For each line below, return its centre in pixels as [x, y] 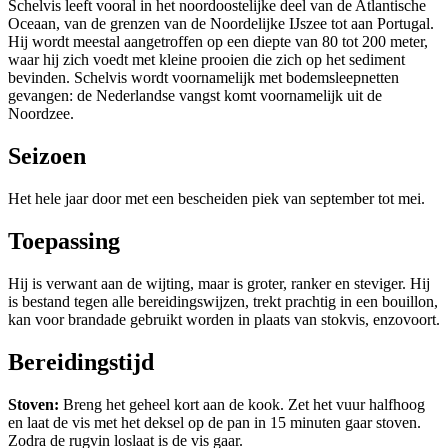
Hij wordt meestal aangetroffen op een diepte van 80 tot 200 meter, [218, 42]
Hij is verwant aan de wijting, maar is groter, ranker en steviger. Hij [219, 284]
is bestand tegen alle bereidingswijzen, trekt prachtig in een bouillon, [223, 302]
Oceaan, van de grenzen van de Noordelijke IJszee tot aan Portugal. [221, 24]
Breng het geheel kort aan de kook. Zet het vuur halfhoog [244, 404]
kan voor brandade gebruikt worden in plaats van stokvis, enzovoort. [224, 320]
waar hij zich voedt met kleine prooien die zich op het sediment [206, 60]
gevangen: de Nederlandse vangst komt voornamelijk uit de [195, 96]
